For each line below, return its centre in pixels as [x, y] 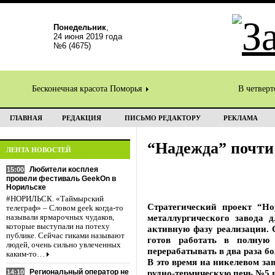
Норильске [26, 187]
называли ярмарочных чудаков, [60, 217]
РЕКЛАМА [241, 118]
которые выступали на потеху [58, 227]
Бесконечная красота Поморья [88, 89]
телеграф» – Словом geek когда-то [65, 208]
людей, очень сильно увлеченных [64, 245]
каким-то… [25, 254]
